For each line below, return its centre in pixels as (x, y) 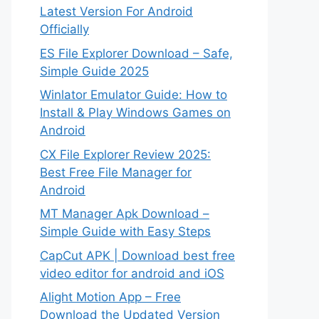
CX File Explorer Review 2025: (125, 154)
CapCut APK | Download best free (137, 255)
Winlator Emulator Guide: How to (134, 95)
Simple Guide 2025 (94, 71)
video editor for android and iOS (132, 273)
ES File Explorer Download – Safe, (136, 53)
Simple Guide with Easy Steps (125, 231)
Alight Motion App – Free (110, 297)
